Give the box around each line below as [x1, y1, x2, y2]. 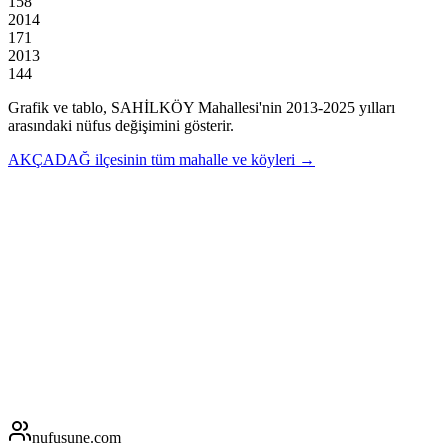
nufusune [32, 428, 90, 446]
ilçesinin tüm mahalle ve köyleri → [95, 150, 315, 168]
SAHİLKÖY [111, 98, 194, 116]
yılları [355, 98, 395, 116]
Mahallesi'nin [194, 98, 282, 116]
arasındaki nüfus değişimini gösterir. [8, 116, 234, 134]
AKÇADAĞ [8, 150, 91, 168]
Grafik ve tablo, [8, 98, 111, 116]
